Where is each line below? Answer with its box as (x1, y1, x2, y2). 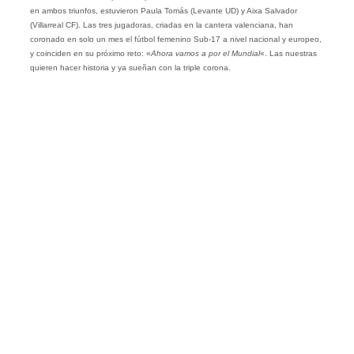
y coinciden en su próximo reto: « (29, 48, 151, 58)
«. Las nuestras (259, 48, 317, 58)
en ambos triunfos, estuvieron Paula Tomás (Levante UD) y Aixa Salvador (29, 6, 297, 15)
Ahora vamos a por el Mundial (150, 48, 260, 58)
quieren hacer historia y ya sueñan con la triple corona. (29, 62, 231, 72)
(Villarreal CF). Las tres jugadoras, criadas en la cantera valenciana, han (29, 20, 293, 29)
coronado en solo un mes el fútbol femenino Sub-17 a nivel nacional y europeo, (29, 34, 322, 43)
